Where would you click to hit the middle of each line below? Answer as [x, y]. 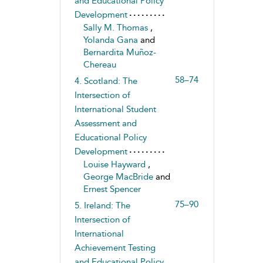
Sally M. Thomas [117, 28]
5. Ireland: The [102, 205]
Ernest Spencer [112, 189]
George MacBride [119, 177]
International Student [115, 109]
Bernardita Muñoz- [119, 52]
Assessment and [105, 123]
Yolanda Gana [112, 40]
